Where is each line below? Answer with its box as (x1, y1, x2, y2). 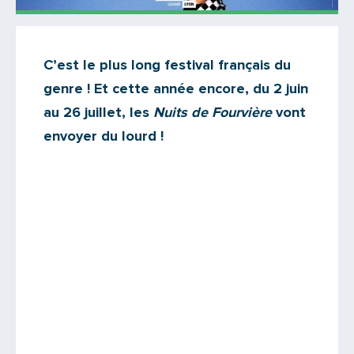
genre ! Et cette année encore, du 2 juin (43, 81, 308, 96)
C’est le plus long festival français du (43, 58, 291, 73)
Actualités (43, 43, 104, 56)
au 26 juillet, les (43, 105, 153, 120)
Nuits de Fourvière (153, 105, 272, 120)
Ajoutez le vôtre (63, 98, 160, 111)
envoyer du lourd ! (43, 129, 164, 144)
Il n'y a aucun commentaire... (43, 73, 217, 88)
